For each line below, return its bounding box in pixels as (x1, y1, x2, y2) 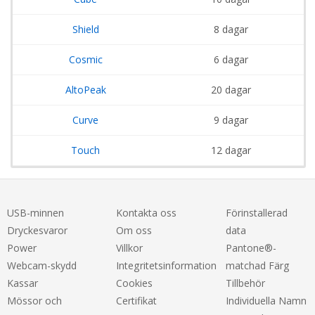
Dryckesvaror (7, 223, 67, 237)
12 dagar (211, 143, 251, 157)
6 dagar (214, 52, 248, 66)
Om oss (116, 223, 153, 237)
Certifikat (116, 293, 157, 307)
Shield (72, 22, 99, 36)
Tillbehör (225, 276, 265, 290)
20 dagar (211, 82, 251, 96)
